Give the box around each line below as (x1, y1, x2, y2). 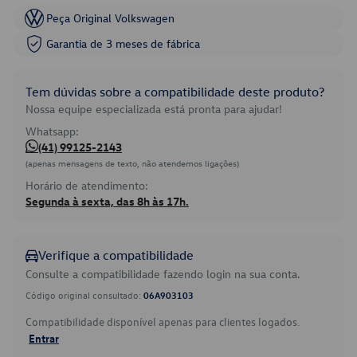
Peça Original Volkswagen (46, 10, 175, 25)
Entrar (29, 331, 59, 345)
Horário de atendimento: (25, 178, 148, 193)
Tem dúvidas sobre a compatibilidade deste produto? (25, 84, 324, 100)
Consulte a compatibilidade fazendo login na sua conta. (25, 266, 300, 281)
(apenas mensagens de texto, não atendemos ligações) (25, 157, 239, 169)
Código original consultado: (25, 288, 143, 301)
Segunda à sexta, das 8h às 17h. (25, 194, 189, 209)
